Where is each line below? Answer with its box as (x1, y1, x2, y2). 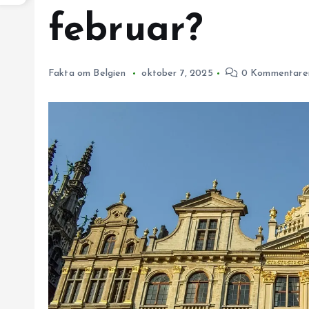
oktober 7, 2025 (141, 68, 213, 79)
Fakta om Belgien (48, 68, 126, 79)
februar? (48, 12, 203, 50)
